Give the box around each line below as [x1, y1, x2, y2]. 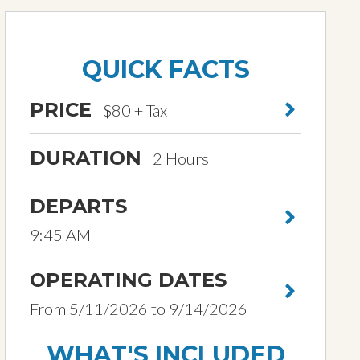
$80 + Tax [100, 100, 167, 120]
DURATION [30, 146, 141, 170]
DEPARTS [30, 194, 127, 218]
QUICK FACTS [81, 55, 250, 84]
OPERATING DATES [30, 268, 227, 292]
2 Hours [149, 149, 209, 168]
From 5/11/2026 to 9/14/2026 [30, 299, 247, 318]
